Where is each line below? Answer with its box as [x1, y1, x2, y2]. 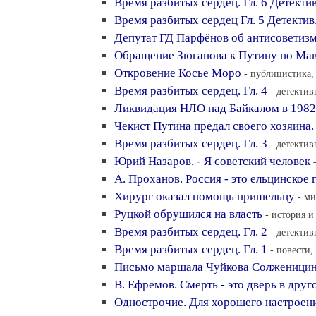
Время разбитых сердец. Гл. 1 [114, 243, 267, 256]
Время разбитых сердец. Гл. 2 [114, 225, 267, 238]
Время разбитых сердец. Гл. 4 [114, 84, 267, 97]
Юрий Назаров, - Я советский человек [114, 154, 310, 168]
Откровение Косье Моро [114, 66, 241, 80]
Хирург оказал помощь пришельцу [114, 190, 295, 203]
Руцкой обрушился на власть [114, 207, 262, 221]
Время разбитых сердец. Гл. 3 [114, 137, 267, 150]
